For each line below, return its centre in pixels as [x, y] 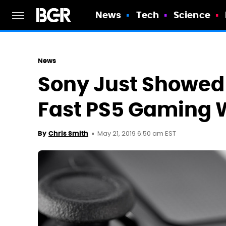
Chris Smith [68, 133]
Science [192, 15]
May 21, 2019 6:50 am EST [137, 134]
